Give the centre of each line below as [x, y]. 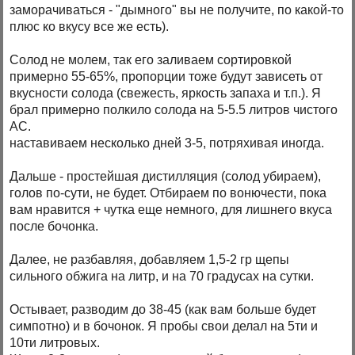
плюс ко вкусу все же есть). [90, 27]
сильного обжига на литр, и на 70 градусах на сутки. [162, 277]
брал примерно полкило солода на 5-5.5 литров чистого [174, 110]
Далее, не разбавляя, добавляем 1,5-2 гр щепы [150, 260]
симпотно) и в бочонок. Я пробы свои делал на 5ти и [164, 326]
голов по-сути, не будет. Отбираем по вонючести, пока [168, 193]
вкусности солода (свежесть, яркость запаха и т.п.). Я [166, 94]
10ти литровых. [55, 343]
